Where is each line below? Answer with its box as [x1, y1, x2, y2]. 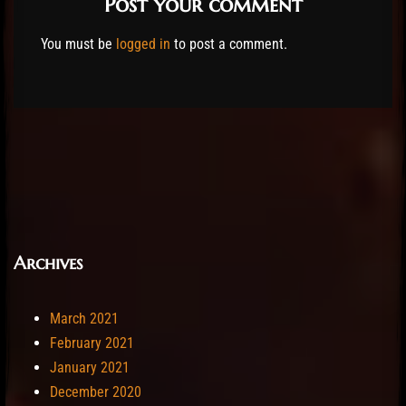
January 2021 [50, 359, 130, 377]
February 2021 [50, 334, 134, 353]
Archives [14, 252, 82, 275]
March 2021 [50, 310, 119, 328]
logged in [116, 35, 170, 53]
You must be [41, 35, 116, 53]
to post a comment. [170, 35, 287, 53]
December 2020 [50, 383, 141, 401]
